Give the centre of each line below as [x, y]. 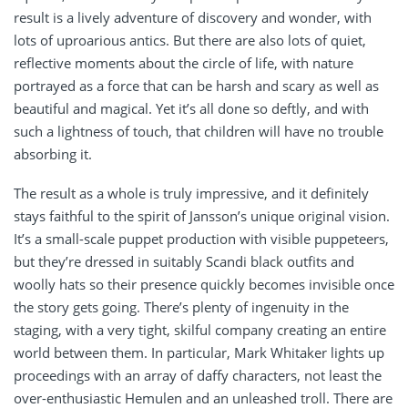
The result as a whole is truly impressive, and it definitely [191, 194]
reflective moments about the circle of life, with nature [184, 63]
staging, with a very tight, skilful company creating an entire [200, 330]
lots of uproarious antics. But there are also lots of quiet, [190, 41]
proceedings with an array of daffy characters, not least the [198, 376]
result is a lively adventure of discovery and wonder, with [193, 18]
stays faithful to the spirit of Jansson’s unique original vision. [202, 216]
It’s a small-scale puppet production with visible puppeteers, [201, 239]
